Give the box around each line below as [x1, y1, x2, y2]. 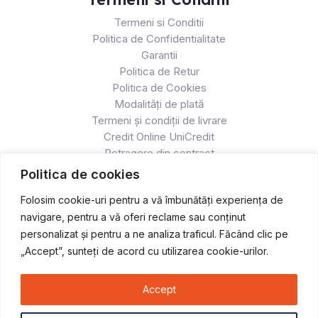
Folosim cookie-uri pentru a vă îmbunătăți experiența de [21, 193, 283, 206]
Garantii [141, 48, 177, 62]
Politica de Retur [119, 65, 199, 79]
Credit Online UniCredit [104, 130, 214, 144]
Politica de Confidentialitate [92, 32, 226, 46]
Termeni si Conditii [114, 16, 204, 30]
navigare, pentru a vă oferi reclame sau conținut [21, 210, 246, 223]
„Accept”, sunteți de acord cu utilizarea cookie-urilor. [21, 244, 268, 257]
